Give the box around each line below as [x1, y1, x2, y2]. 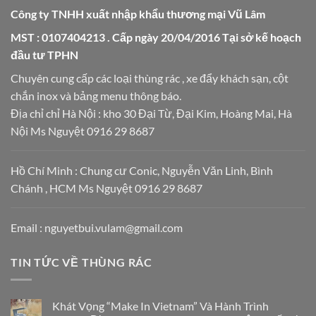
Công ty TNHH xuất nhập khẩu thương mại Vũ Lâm [11, 7, 265, 21]
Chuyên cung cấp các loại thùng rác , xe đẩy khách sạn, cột [11, 71, 288, 85]
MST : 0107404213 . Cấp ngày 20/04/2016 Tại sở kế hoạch [11, 30, 301, 44]
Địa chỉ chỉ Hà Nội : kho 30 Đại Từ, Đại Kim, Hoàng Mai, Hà [11, 107, 292, 121]
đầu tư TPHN [11, 48, 78, 62]
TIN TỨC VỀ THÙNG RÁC [11, 255, 152, 269]
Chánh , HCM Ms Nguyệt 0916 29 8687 [11, 181, 202, 195]
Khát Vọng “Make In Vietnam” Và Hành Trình [52, 298, 269, 312]
